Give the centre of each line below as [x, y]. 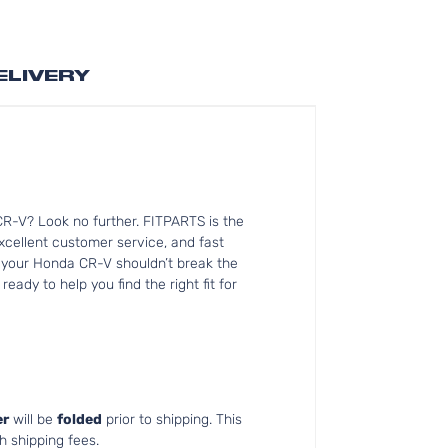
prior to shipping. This [172, 419]
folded [79, 419]
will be [33, 419]
